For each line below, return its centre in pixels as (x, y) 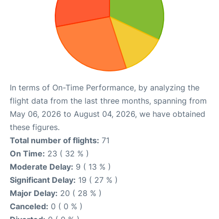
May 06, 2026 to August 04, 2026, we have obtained (108, 114)
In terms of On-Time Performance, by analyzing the (105, 87)
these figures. (35, 127)
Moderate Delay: (42, 166)
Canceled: (29, 206)
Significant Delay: (43, 180)
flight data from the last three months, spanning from (108, 100)
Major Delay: (34, 193)
